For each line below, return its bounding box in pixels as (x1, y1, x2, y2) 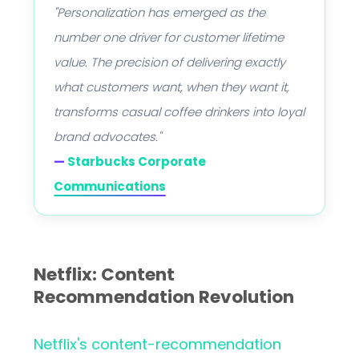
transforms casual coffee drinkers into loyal (54, 103, 305, 120)
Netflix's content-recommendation (34, 334, 281, 354)
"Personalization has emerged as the (54, 4, 265, 21)
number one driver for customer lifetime (54, 29, 284, 46)
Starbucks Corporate (67, 153, 206, 170)
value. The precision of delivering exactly (54, 54, 285, 71)
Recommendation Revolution (34, 284, 294, 309)
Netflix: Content (34, 262, 175, 287)
